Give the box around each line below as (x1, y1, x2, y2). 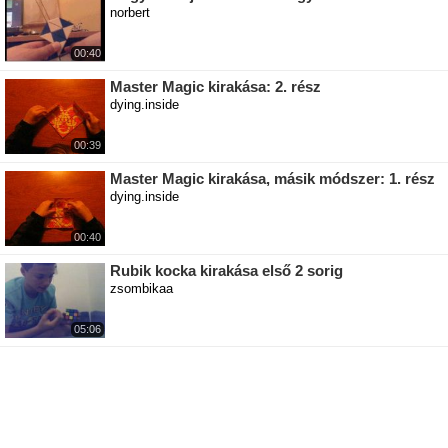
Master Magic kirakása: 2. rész (110, 78, 321, 96)
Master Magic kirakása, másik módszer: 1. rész (110, 170, 435, 188)
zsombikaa (110, 281, 173, 297)
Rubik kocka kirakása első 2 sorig (110, 262, 343, 280)
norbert (110, 5, 150, 21)
